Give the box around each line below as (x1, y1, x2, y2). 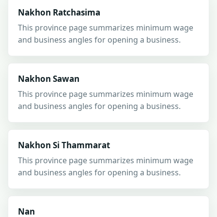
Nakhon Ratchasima (18, 7, 100, 18)
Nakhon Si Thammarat (18, 139, 110, 151)
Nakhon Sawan (18, 73, 79, 84)
